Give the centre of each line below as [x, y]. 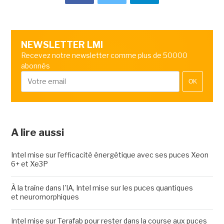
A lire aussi [37, 132]
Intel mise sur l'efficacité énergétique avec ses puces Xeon [109, 154]
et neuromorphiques [45, 196]
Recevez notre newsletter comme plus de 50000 [104, 55]
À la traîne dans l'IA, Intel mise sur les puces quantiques [102, 187]
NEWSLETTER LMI [62, 44]
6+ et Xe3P [29, 163]
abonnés [35, 65]
